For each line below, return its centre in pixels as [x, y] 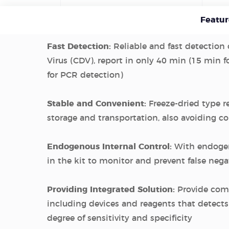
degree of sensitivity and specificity [120, 218]
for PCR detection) [85, 75]
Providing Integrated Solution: [112, 190]
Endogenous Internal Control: [111, 147]
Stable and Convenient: [98, 104]
